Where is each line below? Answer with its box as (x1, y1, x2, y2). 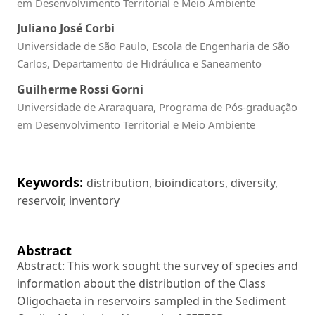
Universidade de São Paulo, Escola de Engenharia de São (17, 39, 290, 53)
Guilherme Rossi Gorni (17, 81, 143, 97)
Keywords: (17, 173, 86, 191)
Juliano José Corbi (17, 20, 115, 37)
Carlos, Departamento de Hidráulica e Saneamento (17, 56, 262, 71)
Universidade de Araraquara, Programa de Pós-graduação (17, 99, 297, 114)
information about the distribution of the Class (17, 275, 266, 291)
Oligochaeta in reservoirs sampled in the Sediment (17, 292, 286, 309)
